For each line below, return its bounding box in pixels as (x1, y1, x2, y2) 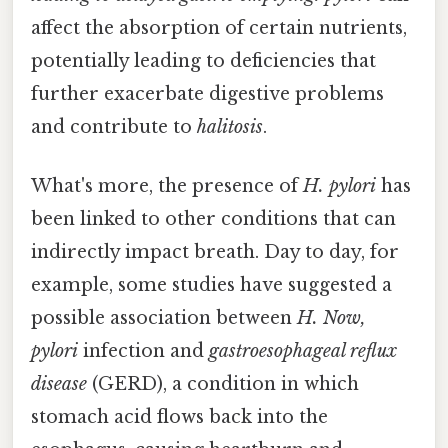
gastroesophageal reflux (209, 340, 397, 363)
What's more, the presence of (31, 175, 303, 198)
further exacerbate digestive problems (31, 83, 384, 106)
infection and (78, 340, 209, 363)
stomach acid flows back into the (31, 406, 328, 429)
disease (31, 373, 87, 396)
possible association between (31, 307, 297, 330)
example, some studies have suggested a (31, 274, 392, 297)
